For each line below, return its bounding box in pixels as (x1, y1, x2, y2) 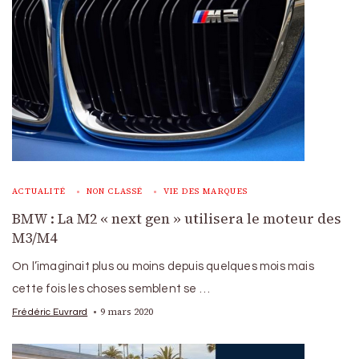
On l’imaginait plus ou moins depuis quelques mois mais (12, 260, 314, 272)
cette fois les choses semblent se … (12, 282, 210, 295)
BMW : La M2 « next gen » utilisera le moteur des (12, 208, 341, 228)
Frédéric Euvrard (12, 306, 88, 317)
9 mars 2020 (100, 305, 154, 318)
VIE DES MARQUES (163, 185, 248, 196)
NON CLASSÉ (86, 185, 143, 196)
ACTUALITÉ (12, 185, 67, 196)
